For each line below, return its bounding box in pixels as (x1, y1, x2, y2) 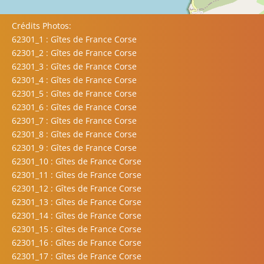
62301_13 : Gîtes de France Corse (12, 196, 141, 208)
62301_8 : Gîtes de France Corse (12, 128, 137, 140)
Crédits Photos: (12, 20, 71, 32)
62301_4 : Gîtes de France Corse (12, 74, 137, 86)
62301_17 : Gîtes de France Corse (12, 250, 141, 262)
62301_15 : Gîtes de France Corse (12, 223, 141, 235)
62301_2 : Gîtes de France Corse (12, 47, 137, 59)
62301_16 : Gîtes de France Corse (12, 237, 141, 249)
